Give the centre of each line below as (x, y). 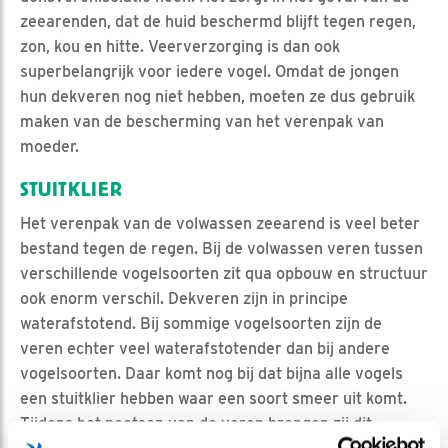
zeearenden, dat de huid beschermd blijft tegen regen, (218, 22)
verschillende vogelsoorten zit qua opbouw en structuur (224, 274)
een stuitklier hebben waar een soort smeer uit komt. (213, 399)
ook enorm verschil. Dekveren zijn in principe (184, 299)
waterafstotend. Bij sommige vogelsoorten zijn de (201, 324)
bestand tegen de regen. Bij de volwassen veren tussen (221, 249)
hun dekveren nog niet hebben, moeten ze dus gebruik (217, 97)
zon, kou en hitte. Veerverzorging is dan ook (180, 47)
